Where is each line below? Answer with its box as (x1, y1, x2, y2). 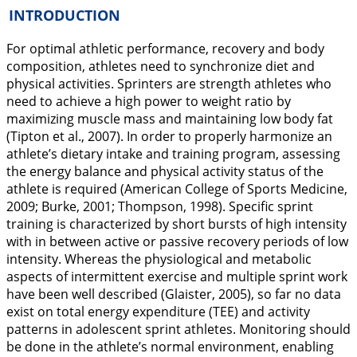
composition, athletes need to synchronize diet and (6, 57, 315, 75)
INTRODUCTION (9, 6, 120, 25)
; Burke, (35, 198, 83, 215)
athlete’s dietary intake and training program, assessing (6, 145, 340, 163)
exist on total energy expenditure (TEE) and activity (6, 303, 310, 320)
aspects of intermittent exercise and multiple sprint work (6, 268, 347, 285)
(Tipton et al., (6, 127, 88, 145)
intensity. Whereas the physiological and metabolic (6, 250, 312, 268)
